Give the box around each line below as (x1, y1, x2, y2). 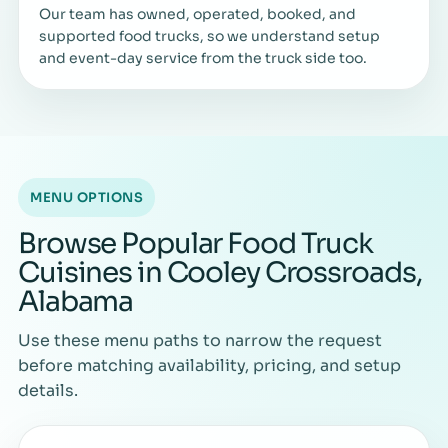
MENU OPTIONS (30, 188, 144, 206)
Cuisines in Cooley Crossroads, (18, 254, 422, 290)
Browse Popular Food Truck (18, 225, 374, 261)
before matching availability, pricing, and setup (18, 354, 401, 376)
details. (18, 379, 78, 401)
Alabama (18, 283, 134, 319)
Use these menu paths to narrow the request (18, 329, 382, 351)
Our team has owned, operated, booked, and (39, 4, 356, 23)
